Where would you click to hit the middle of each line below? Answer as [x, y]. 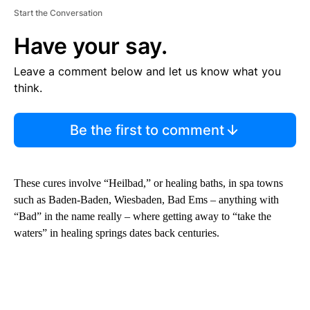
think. [28, 88]
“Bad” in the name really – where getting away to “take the [143, 217]
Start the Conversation [58, 13]
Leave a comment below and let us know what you [147, 72]
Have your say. [91, 46]
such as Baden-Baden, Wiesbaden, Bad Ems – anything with [146, 200]
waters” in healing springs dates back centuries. [117, 233]
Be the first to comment [147, 130]
